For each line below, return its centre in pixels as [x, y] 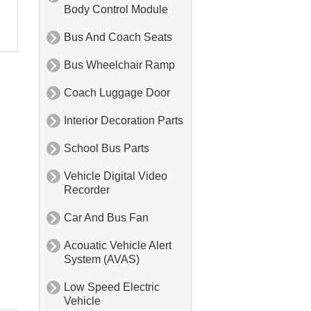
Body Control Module [116, 10]
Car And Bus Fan [106, 218]
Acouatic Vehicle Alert [118, 246]
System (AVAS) [102, 260]
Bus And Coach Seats [118, 37]
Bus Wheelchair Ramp [119, 65]
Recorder [87, 190]
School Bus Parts [107, 149]
